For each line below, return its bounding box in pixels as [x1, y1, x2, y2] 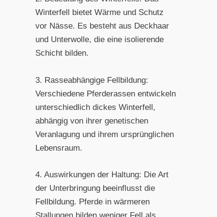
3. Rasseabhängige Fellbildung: [35, 75, 148, 85]
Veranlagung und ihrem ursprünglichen [35, 129, 174, 139]
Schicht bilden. [35, 48, 89, 58]
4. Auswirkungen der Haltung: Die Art [35, 170, 169, 179]
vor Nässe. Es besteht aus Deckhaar [35, 21, 169, 31]
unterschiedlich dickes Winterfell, [35, 102, 155, 112]
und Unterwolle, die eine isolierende [35, 35, 164, 45]
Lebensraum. [35, 143, 82, 153]
